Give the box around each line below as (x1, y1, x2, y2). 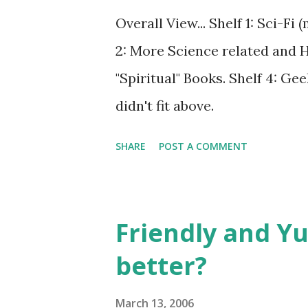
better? (115, 249, 207, 283)
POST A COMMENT (159, 140, 247, 153)
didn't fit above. (115, 97, 214, 114)
